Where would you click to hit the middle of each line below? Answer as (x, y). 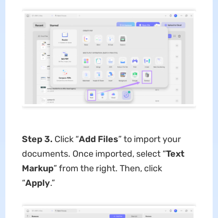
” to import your (149, 139)
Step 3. (38, 139)
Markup (37, 168)
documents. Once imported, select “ (94, 154)
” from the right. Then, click (108, 168)
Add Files (98, 139)
